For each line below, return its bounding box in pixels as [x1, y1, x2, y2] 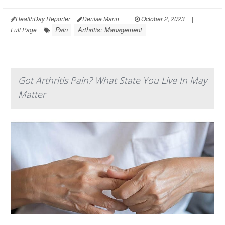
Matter [18, 88, 46, 100]
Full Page [11, 25, 37, 34]
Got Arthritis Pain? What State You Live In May [18, 74, 207, 86]
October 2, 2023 [140, 14, 185, 23]
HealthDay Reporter [16, 14, 70, 23]
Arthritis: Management [78, 24, 142, 34]
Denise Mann [82, 14, 119, 23]
